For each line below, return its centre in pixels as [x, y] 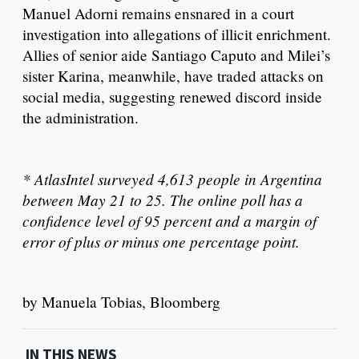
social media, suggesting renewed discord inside [172, 97]
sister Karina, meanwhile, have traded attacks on [173, 76]
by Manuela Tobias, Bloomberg [121, 302]
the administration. [81, 118]
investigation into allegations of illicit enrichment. [177, 34]
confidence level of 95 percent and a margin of [169, 221]
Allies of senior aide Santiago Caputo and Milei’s [176, 55]
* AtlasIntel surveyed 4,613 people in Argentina [172, 179]
